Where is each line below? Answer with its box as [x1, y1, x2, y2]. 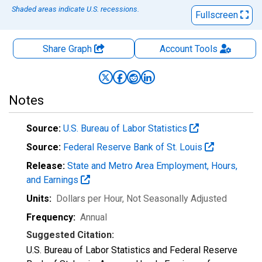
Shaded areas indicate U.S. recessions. [12, 5, 139, 13]
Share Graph [43, 43, 94, 54]
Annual [80, 212, 107, 223]
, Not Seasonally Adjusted [122, 193, 227, 204]
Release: [26, 160, 65, 171]
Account [159, 43, 192, 54]
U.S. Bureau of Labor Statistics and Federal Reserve [26, 244, 237, 256]
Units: [26, 193, 51, 204]
